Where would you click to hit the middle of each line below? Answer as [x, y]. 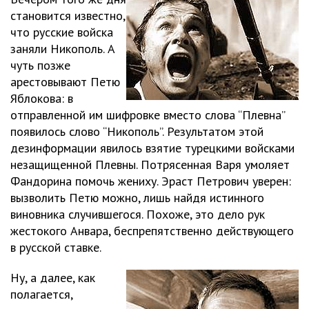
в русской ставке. [56, 247]
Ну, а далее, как [53, 278]
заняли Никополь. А [63, 49]
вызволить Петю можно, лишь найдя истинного [137, 198]
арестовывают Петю [65, 82]
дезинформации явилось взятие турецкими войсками [152, 148]
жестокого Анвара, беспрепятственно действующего [152, 231]
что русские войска [62, 32]
